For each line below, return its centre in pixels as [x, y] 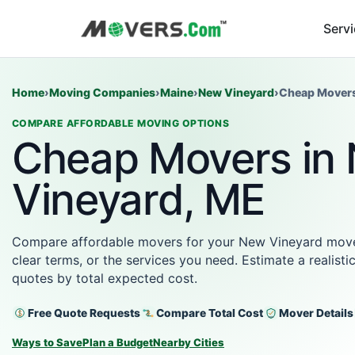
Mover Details [316, 313]
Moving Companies [102, 92]
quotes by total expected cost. [105, 278]
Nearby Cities [189, 342]
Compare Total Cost [210, 313]
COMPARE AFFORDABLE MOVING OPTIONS [121, 123]
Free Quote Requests [84, 313]
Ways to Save [47, 342]
